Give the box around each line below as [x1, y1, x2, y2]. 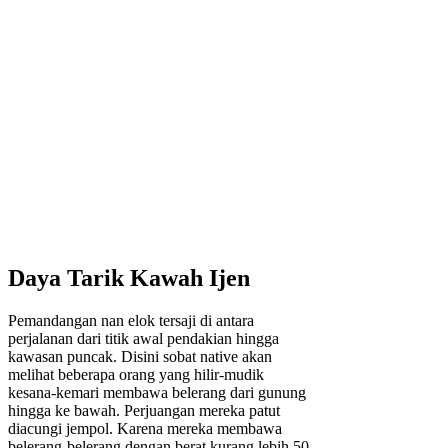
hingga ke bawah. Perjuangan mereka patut [8, 401, 280, 419]
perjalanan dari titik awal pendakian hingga [8, 329, 279, 347]
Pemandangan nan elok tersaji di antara [8, 311, 254, 329]
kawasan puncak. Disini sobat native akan [8, 347, 272, 365]
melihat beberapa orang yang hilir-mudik [8, 365, 264, 383]
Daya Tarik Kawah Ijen [8, 264, 250, 291]
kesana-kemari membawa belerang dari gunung [8, 383, 306, 401]
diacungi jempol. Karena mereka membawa [8, 419, 282, 437]
